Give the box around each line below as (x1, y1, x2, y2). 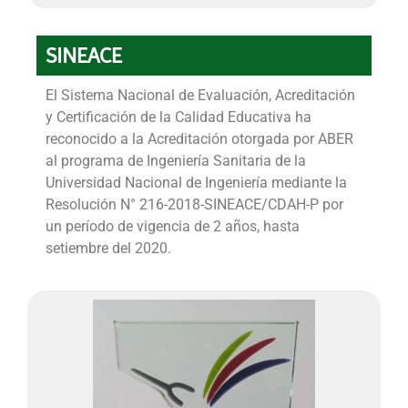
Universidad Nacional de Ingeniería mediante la (46, 173, 347, 191)
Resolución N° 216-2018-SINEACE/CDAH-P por (46, 195, 343, 213)
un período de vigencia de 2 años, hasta (46, 217, 300, 235)
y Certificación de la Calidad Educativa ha (46, 107, 311, 126)
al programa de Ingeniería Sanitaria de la (46, 151, 306, 169)
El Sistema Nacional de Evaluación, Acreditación (46, 86, 355, 104)
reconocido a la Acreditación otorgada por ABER (46, 129, 353, 148)
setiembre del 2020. (46, 239, 171, 257)
